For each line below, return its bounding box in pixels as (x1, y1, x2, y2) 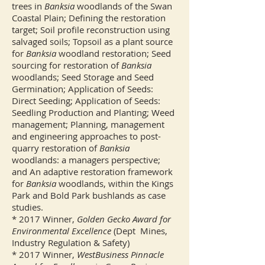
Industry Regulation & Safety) (12, 237, 130, 248)
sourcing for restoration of (12, 59, 121, 71)
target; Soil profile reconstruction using (12, 24, 170, 35)
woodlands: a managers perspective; (12, 154, 160, 166)
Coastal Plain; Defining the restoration (12, 12, 166, 24)
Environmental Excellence (12, 225, 111, 237)
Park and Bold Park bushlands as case (12, 189, 166, 201)
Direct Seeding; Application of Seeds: (12, 95, 160, 106)
